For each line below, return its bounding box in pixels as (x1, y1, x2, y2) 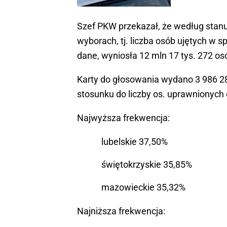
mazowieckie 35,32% (101, 182, 185, 193)
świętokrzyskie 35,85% (101, 159, 192, 170)
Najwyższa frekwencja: (77, 112, 170, 124)
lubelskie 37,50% (101, 136, 168, 147)
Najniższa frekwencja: (77, 206, 165, 217)
